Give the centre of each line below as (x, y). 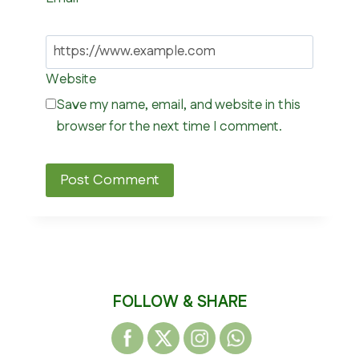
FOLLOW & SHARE (179, 302)
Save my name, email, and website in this (178, 105)
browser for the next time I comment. (169, 126)
